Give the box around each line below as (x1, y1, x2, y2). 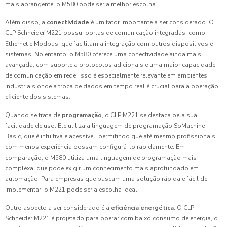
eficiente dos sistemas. (5, 93, 70, 101)
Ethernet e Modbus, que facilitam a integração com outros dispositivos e (5, 40, 213, 48)
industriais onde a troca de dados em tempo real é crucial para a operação (5, 82, 218, 91)
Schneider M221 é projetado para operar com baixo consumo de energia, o (5, 214, 218, 223)
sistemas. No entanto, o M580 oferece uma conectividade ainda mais (5, 50, 201, 59)
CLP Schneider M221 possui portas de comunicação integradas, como (5, 29, 205, 37)
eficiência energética (111, 204, 174, 212)
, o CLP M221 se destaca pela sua (102, 111, 197, 120)
